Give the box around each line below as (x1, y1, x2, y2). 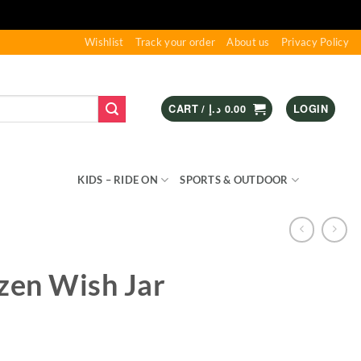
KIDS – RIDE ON (77, 173, 159, 186)
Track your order (135, 35, 216, 48)
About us (226, 35, 270, 48)
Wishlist (85, 35, 124, 48)
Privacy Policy (280, 35, 349, 48)
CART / (168, 102, 210, 116)
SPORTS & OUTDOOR (180, 173, 288, 186)
